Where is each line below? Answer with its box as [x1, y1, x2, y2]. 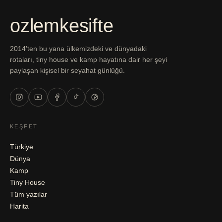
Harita [10, 202, 29, 210]
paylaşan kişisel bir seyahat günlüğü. [10, 66, 125, 74]
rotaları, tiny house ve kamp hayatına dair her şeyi [10, 55, 167, 63]
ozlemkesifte [10, 15, 113, 36]
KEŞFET [10, 123, 38, 129]
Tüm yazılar [10, 190, 47, 198]
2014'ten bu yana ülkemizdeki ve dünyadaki [10, 44, 147, 53]
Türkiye [10, 142, 33, 151]
